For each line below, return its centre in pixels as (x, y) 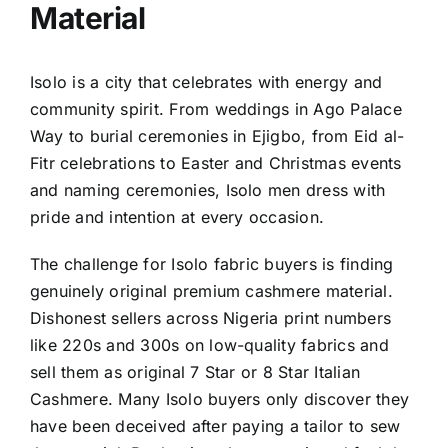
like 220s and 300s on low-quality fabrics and (209, 345)
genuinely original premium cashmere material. (211, 291)
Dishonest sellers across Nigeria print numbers (211, 318)
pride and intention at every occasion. (177, 217)
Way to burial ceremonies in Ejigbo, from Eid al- (217, 136)
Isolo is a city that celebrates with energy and (206, 82)
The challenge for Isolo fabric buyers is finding (212, 264)
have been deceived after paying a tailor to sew (215, 426)
